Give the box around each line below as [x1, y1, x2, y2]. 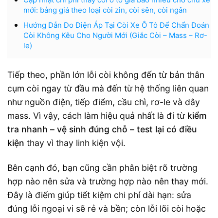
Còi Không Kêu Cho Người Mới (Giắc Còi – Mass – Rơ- [23, 31, 207, 40]
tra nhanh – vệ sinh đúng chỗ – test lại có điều [7, 124, 197, 134]
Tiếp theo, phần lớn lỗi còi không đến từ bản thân [7, 69, 204, 80]
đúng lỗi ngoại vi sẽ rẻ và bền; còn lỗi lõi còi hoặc [7, 203, 206, 214]
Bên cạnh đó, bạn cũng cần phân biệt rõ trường [7, 162, 198, 173]
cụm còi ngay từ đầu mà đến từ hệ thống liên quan [7, 83, 209, 93]
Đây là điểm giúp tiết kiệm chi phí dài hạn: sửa [7, 189, 191, 200]
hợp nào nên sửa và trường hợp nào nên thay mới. [7, 176, 208, 186]
